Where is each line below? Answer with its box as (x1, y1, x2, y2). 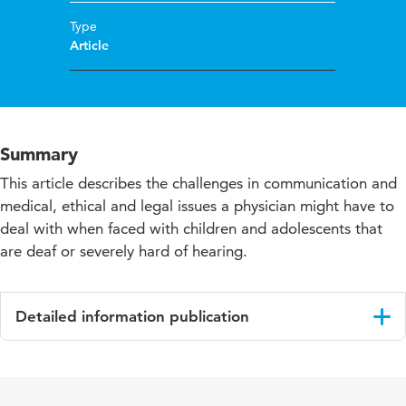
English (100, 353, 143, 371)
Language (23, 353, 85, 371)
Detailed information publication (15, 307, 249, 326)
